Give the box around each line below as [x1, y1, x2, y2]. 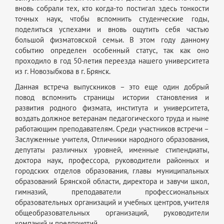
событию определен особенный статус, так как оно [15, 46, 209, 55]
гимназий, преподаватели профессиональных [15, 187, 209, 197]
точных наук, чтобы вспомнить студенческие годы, [15, 14, 209, 24]
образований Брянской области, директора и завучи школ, [15, 177, 209, 186]
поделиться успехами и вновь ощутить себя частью [15, 25, 209, 34]
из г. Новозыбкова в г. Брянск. [15, 67, 110, 76]
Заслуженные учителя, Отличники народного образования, [15, 135, 209, 144]
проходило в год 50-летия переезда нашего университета [15, 56, 209, 66]
